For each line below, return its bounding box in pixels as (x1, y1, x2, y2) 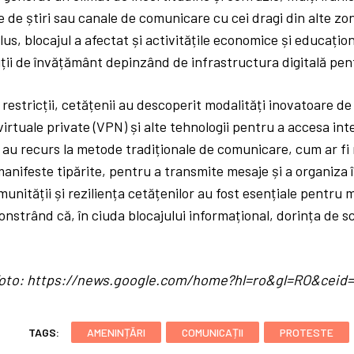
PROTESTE (280, 326, 334, 340)
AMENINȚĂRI (87, 326, 146, 340)
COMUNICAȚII (182, 326, 244, 340)
